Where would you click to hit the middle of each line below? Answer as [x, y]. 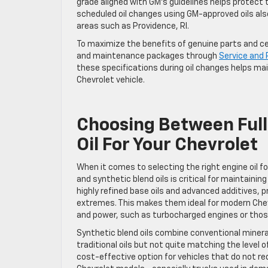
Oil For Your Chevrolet [167, 145]
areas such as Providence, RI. [133, 26]
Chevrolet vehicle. [111, 80]
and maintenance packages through [148, 56]
